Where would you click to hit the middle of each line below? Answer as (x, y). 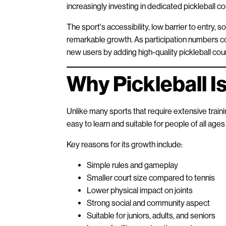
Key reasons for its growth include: (125, 144)
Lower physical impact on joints (140, 190)
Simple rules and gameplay (132, 165)
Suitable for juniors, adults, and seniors (151, 215)
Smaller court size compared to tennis (151, 178)
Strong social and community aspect (148, 203)
